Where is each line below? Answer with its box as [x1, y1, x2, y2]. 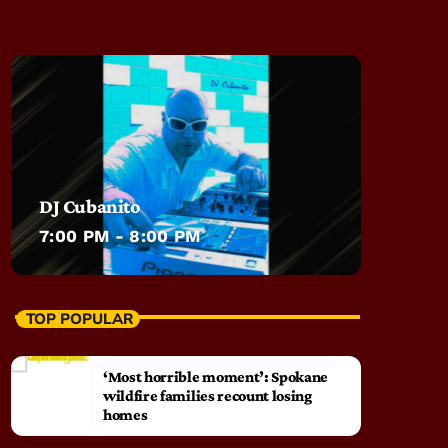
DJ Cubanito [39, 195, 141, 218]
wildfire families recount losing [103, 387, 312, 405]
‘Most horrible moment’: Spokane [103, 368, 329, 386]
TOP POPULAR [26, 308, 133, 329]
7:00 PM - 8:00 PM [39, 226, 201, 247]
